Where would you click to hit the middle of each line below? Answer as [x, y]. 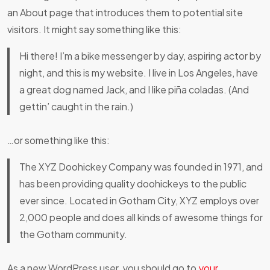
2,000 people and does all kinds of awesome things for [141, 217]
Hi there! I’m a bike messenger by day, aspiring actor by [140, 56]
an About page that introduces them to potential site [125, 12]
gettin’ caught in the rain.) [76, 106]
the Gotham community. [73, 234]
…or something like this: [58, 140]
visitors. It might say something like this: [94, 29]
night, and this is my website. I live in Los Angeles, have [139, 73]
